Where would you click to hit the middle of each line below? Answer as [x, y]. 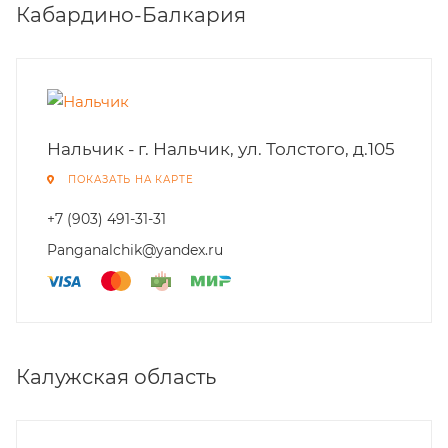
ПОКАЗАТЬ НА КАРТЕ [130, 179]
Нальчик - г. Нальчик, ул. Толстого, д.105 [221, 149]
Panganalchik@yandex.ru [135, 250]
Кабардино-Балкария [131, 15]
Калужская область [116, 377]
